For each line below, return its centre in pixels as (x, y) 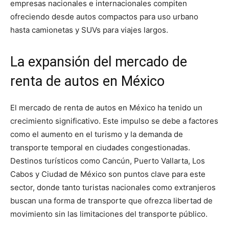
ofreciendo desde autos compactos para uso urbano (104, 16)
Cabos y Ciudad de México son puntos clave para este (108, 174)
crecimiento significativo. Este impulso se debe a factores (114, 121)
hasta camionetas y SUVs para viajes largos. (89, 30)
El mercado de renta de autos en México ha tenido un (106, 107)
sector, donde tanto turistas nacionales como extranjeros (113, 187)
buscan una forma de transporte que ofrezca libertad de (111, 200)
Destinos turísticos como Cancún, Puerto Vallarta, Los (108, 161)
